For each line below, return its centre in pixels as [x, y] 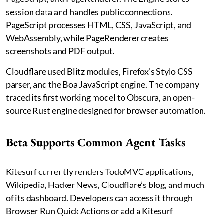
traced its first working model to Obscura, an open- [100, 98]
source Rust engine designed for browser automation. [106, 111]
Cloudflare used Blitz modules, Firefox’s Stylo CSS [99, 71]
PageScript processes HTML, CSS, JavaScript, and [99, 25]
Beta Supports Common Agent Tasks [96, 142]
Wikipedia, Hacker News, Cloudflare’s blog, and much [105, 185]
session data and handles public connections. [89, 12]
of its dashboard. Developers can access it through [99, 198]
